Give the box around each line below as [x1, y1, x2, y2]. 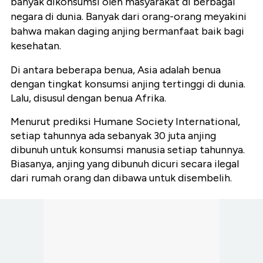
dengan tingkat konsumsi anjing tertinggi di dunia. [11, 77, 245, 91]
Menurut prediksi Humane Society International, [11, 115, 240, 129]
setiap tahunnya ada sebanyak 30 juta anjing [11, 129, 216, 143]
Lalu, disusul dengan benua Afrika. [11, 92, 166, 105]
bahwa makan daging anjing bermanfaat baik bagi [11, 25, 244, 38]
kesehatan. [11, 39, 61, 53]
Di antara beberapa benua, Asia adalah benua [11, 63, 221, 77]
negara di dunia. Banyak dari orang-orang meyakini [11, 10, 247, 23]
